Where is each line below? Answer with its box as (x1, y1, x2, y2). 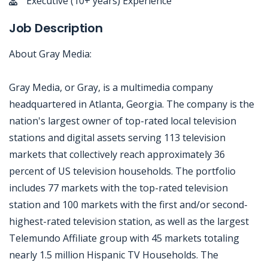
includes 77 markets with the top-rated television (9, 181, 228, 194)
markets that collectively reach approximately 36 (9, 148, 225, 161)
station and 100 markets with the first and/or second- (9, 198, 248, 211)
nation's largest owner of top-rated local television (9, 114, 236, 127)
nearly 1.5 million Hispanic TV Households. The (9, 248, 218, 261)
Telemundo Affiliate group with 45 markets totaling (9, 232, 239, 245)
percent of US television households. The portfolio (9, 165, 236, 178)
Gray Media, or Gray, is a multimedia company (9, 81, 213, 94)
